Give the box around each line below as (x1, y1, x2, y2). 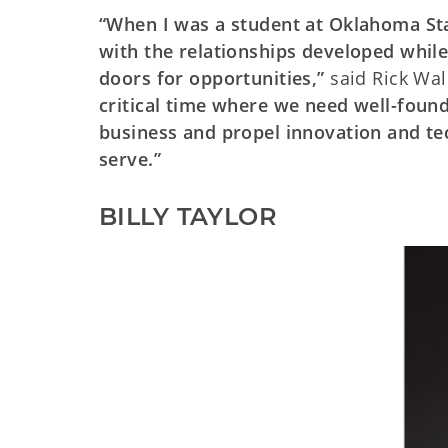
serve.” (99, 147, 162, 171)
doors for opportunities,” (99, 66, 325, 90)
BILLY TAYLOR (99, 202, 278, 231)
